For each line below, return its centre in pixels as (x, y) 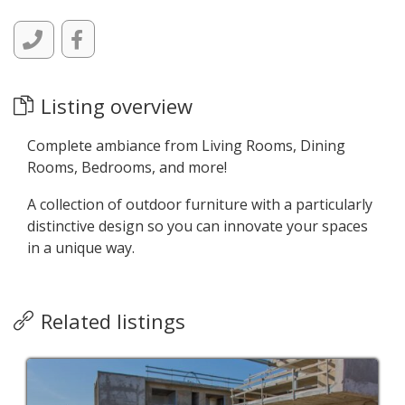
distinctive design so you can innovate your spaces (198, 226)
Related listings (113, 321)
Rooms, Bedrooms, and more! (127, 167)
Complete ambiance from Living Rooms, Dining (186, 146)
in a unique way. (81, 248)
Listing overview (117, 106)
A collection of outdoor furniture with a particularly (200, 204)
